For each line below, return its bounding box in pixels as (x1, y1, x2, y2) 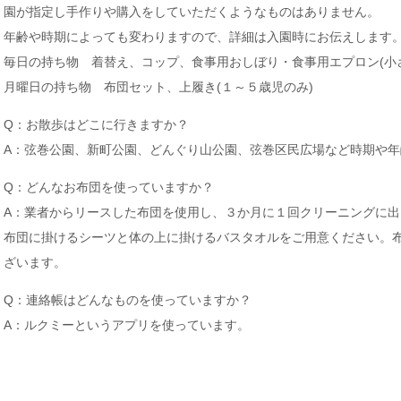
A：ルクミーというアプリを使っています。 (4, 318, 250, 332)
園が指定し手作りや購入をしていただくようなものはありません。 (4, 4, 380, 19)
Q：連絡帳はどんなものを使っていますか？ (4, 293, 252, 307)
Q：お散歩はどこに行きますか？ (4, 117, 189, 132)
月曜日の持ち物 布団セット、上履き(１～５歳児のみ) (4, 80, 313, 94)
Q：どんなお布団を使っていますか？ (4, 180, 214, 194)
